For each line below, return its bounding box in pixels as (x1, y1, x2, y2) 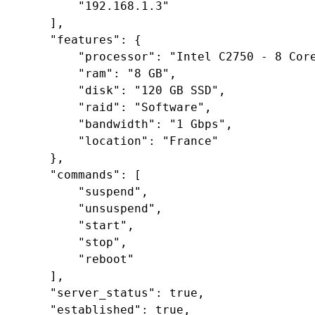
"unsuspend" (78, 201, 156, 215)
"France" (162, 134, 219, 148)
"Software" (134, 100, 205, 114)
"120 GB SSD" (134, 83, 219, 97)
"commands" (50, 167, 121, 181)
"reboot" (78, 252, 135, 266)
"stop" (78, 235, 121, 249)
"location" (78, 134, 149, 148)
